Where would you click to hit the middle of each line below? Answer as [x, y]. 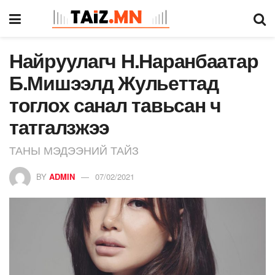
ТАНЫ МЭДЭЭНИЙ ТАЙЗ [74, 149]
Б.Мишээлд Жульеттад [114, 82]
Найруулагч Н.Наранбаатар [134, 60]
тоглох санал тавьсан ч [115, 104]
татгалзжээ [60, 126]
